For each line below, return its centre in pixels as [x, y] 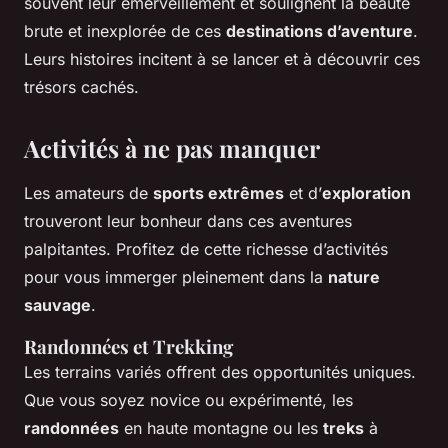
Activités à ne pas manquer [172, 147]
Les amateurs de [88, 192]
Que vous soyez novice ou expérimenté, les [188, 399]
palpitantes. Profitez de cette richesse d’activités [206, 248]
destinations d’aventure [319, 30]
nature [354, 276]
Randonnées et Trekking [128, 346]
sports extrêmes [218, 192]
